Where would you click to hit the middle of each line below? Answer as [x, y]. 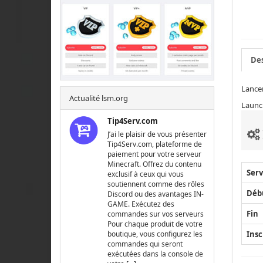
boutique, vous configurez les [155, 234]
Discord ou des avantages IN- [156, 194]
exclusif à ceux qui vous [146, 174]
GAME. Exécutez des [141, 204]
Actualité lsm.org [99, 98]
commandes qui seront [145, 244]
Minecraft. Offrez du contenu [155, 164]
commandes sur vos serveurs [156, 214]
